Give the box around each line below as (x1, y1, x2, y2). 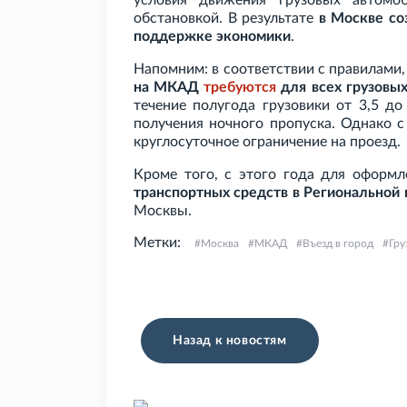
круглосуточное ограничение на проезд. (134, 134, 401, 150)
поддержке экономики (134, 29, 291, 45)
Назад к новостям (173, 334, 287, 348)
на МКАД (134, 80, 204, 95)
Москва (201, 238, 239, 250)
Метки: (134, 235, 181, 251)
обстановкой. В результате (134, 11, 319, 26)
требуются (203, 80, 277, 95)
